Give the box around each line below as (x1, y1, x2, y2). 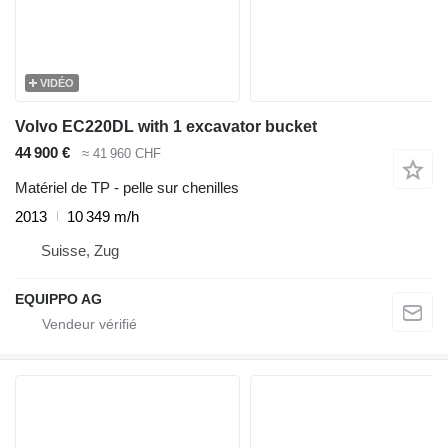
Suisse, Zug (41, 241, 119, 259)
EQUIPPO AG (15, 290, 102, 307)
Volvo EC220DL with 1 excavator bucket (15, 118, 317, 136)
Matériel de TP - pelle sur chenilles (15, 178, 239, 196)
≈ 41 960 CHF (82, 146, 161, 162)
